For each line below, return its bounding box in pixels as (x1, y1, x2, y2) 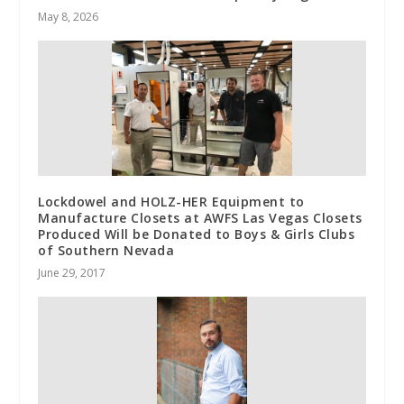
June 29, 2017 (38, 264, 106, 280)
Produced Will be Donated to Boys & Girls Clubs (38, 225, 355, 243)
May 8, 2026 (38, 8, 99, 24)
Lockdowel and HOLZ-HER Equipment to (38, 192, 305, 210)
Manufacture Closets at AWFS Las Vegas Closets (38, 208, 363, 226)
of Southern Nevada (38, 241, 175, 259)
